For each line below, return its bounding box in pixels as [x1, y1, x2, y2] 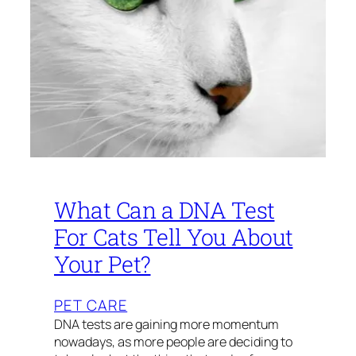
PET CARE [54, 295, 128, 316]
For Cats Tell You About [54, 221, 293, 252]
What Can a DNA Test [54, 194, 275, 225]
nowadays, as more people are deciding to [54, 333, 292, 351]
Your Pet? [54, 248, 151, 279]
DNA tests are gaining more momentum [54, 315, 279, 334]
